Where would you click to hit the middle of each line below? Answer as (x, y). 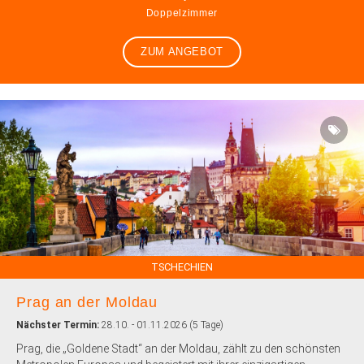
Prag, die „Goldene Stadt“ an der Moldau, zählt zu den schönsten (178, 349)
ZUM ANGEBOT (182, 52)
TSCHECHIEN (182, 267)
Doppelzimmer (182, 13)
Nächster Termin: (59, 325)
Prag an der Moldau (87, 302)
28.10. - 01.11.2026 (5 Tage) (162, 325)
